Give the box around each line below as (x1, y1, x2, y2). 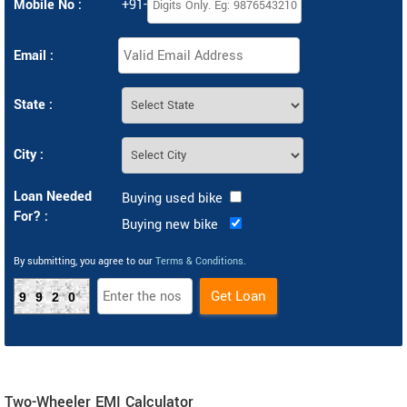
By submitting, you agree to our (14, 254, 155, 268)
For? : (14, 207, 48, 226)
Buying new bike (122, 215, 218, 234)
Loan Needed (14, 187, 92, 206)
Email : (14, 45, 54, 65)
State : (14, 95, 53, 114)
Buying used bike (122, 189, 223, 208)
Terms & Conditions (155, 254, 243, 268)
